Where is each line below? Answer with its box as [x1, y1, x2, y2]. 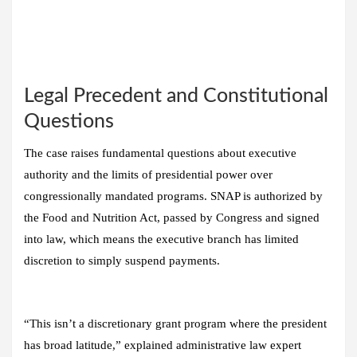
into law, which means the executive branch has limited [24, 232, 299, 245]
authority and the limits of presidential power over [24, 167, 273, 181]
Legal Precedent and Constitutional [24, 85, 328, 106]
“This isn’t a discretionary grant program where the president [24, 316, 327, 330]
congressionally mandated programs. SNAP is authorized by [24, 189, 323, 202]
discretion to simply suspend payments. [24, 253, 220, 267]
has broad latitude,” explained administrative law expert [24, 338, 301, 351]
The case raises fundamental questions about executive [24, 146, 296, 159]
